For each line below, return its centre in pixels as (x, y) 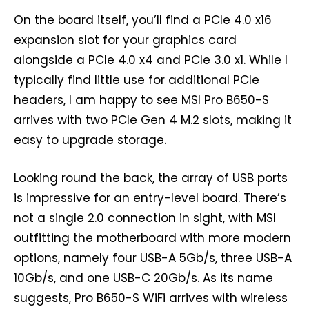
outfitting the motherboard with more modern (152, 238)
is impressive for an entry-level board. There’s (150, 198)
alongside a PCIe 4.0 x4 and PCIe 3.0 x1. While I (151, 60)
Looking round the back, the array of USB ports (151, 178)
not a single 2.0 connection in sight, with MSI (145, 218)
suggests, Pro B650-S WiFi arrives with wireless (151, 298)
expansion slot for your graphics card (125, 40)
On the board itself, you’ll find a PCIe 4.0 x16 (143, 20)
